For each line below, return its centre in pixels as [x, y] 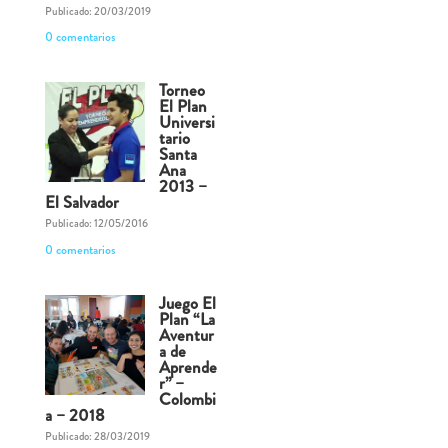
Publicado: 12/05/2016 [96, 223]
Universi [186, 122]
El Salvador [81, 202]
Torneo [181, 90]
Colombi [187, 399]
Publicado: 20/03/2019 [97, 10]
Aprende [187, 367]
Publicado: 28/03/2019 [97, 436]
